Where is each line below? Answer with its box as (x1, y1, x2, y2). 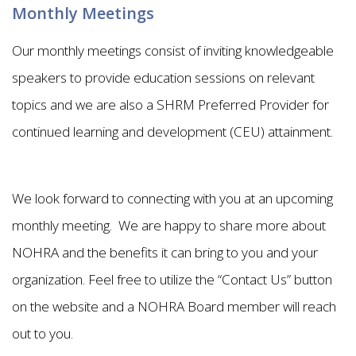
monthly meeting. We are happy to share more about (12, 215, 326, 234)
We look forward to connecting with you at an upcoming (12, 188, 333, 207)
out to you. (12, 323, 89, 342)
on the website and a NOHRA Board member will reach (12, 296, 336, 315)
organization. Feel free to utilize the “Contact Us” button (12, 269, 332, 288)
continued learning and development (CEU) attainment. (12, 122, 336, 141)
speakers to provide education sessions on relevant (12, 68, 315, 87)
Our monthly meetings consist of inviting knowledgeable (12, 41, 334, 60)
